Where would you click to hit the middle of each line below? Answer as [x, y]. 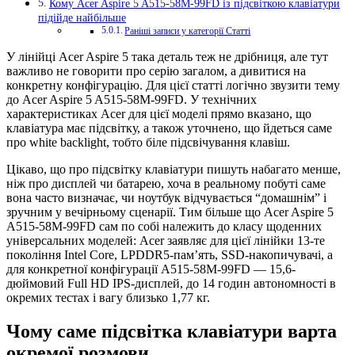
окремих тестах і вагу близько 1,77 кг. [108, 298]
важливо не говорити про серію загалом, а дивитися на [156, 71]
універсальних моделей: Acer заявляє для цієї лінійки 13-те [166, 241]
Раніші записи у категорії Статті [188, 32]
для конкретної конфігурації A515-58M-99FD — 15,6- [151, 269]
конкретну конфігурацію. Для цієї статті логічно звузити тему [173, 86]
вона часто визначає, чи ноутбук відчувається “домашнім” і [166, 198]
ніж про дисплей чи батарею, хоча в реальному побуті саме [166, 184]
